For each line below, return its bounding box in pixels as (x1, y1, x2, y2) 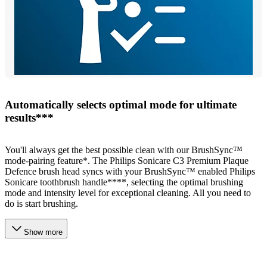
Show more (24, 228, 63, 237)
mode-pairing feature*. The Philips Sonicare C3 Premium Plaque (5, 156, 249, 166)
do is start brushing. (5, 198, 78, 209)
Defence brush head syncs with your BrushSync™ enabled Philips (5, 166, 255, 177)
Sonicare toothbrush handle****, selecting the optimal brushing (5, 177, 243, 188)
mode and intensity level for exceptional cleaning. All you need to (5, 188, 251, 198)
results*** (5, 111, 54, 124)
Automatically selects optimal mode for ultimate (5, 98, 237, 111)
